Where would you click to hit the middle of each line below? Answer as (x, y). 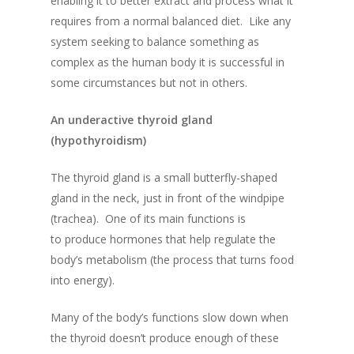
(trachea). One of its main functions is (148, 219)
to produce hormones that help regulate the (163, 239)
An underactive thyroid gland (132, 120)
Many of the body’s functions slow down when (169, 318)
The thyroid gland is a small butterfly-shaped (164, 178)
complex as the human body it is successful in (168, 62)
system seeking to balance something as (155, 42)
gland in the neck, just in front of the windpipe (168, 198)
